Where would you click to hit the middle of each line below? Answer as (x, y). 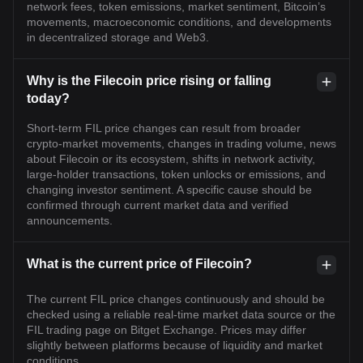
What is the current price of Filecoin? (139, 264)
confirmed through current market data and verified (158, 205)
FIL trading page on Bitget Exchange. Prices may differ (167, 330)
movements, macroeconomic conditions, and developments (179, 22)
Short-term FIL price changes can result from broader (164, 128)
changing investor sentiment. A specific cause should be (169, 190)
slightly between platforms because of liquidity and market (175, 345)
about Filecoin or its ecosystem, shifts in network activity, (171, 159)
